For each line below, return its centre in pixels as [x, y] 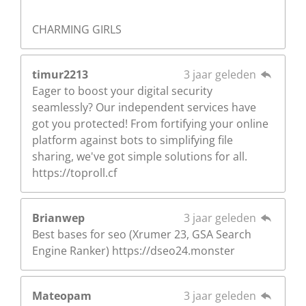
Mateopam [62, 295]
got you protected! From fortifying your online [150, 123]
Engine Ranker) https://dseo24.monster [134, 250]
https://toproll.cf [74, 172]
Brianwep [58, 218]
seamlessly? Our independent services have [144, 107]
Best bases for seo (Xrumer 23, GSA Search [142, 234]
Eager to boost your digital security [122, 91]
